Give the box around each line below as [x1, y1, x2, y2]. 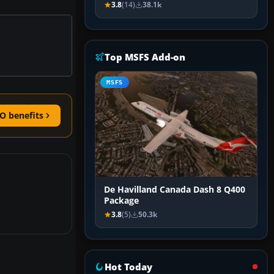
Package [104, 195, 139, 207]
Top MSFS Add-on [105, 51, 186, 64]
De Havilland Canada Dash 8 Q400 [104, 184, 245, 196]
